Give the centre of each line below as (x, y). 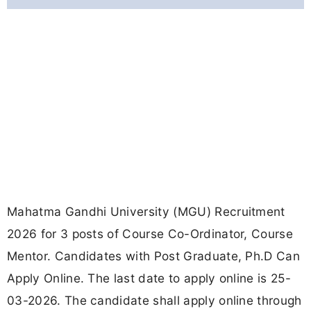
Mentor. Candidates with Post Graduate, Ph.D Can (154, 256)
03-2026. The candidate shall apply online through (154, 301)
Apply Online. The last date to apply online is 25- (149, 278)
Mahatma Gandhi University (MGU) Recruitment (146, 212)
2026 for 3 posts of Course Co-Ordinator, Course (150, 234)
